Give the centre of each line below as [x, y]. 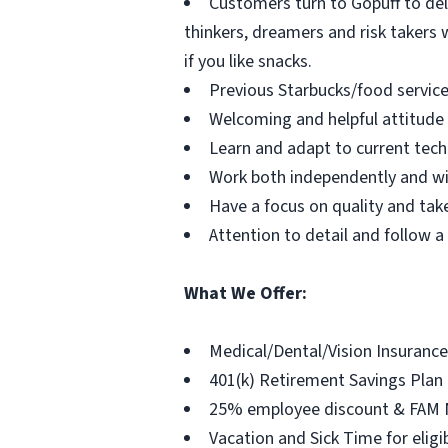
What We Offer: [245, 293]
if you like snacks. [248, 61]
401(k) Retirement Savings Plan [326, 380]
